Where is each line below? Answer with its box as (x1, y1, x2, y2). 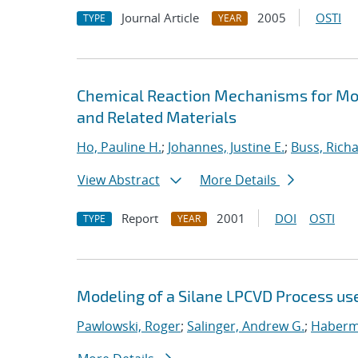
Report (121, 210, 158, 226)
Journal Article (121, 10, 199, 26)
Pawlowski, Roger (77, 317, 181, 335)
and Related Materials (77, 107, 237, 126)
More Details (200, 171, 280, 189)
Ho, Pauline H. (77, 138, 161, 156)
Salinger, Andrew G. (187, 317, 304, 335)
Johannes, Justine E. (168, 138, 284, 156)
